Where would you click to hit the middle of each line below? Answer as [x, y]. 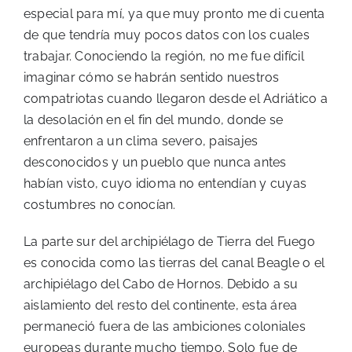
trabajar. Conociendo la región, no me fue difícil [164, 56]
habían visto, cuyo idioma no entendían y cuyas [165, 183]
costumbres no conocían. [100, 204]
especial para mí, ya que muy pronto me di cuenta [174, 13]
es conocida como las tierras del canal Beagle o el [174, 262]
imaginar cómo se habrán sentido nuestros [152, 77]
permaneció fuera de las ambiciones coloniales [165, 326]
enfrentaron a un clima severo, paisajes [141, 141]
